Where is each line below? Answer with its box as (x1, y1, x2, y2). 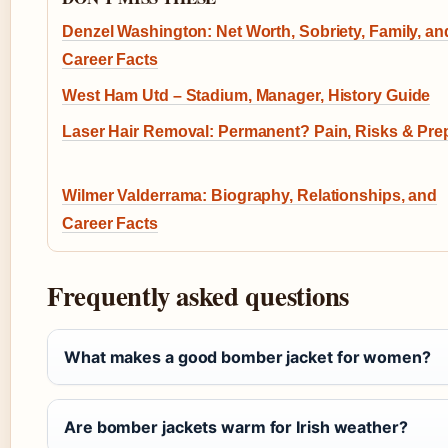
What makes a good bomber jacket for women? (64, 346, 431, 367)
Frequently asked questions (47, 275, 350, 315)
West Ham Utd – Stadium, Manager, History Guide (62, 86, 431, 104)
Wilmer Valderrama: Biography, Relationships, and (62, 186, 438, 204)
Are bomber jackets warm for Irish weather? (64, 416, 408, 437)
